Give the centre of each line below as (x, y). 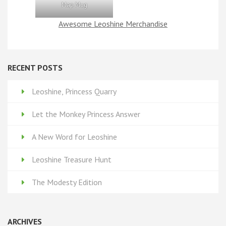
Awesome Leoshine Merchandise (113, 24)
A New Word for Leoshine (74, 137)
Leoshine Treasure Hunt (72, 160)
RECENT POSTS (35, 68)
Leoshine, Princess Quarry (74, 92)
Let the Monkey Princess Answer (86, 114)
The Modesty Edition (67, 182)
